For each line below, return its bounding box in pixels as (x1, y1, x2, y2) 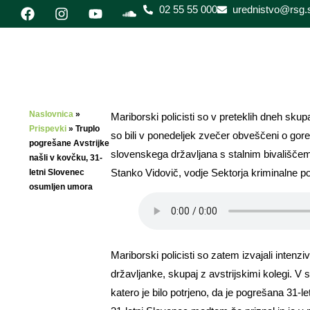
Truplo (75, 124, 100, 134)
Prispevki (29, 124, 66, 134)
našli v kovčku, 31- (29, 153, 102, 163)
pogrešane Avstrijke (29, 138, 109, 148)
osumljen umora (29, 182, 93, 192)
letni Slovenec (29, 167, 84, 177)
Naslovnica (29, 109, 73, 119)
